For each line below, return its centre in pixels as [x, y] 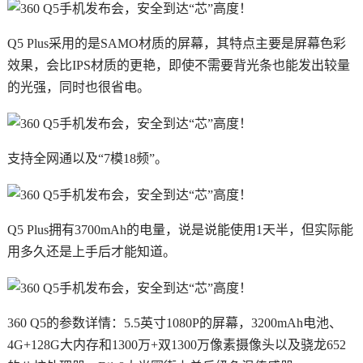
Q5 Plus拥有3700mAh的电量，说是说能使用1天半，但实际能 [180, 229]
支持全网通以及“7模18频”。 [87, 159]
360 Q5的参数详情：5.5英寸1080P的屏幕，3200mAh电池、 [174, 322]
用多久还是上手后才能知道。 [91, 251]
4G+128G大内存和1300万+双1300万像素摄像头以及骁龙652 [176, 344]
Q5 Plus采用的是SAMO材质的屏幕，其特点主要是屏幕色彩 [176, 44]
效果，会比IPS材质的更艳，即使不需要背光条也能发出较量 [178, 66]
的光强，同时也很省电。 [78, 88]
